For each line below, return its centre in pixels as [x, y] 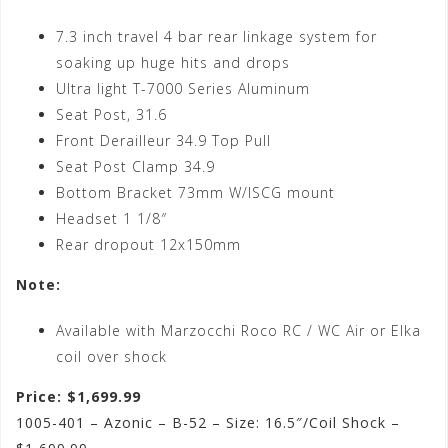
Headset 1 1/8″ [111, 219]
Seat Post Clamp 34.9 [135, 167]
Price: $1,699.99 [78, 397]
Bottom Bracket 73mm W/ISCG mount [195, 193]
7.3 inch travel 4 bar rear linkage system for [216, 37]
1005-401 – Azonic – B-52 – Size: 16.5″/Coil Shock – [208, 423]
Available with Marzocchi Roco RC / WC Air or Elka [238, 331]
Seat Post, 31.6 [111, 115]
